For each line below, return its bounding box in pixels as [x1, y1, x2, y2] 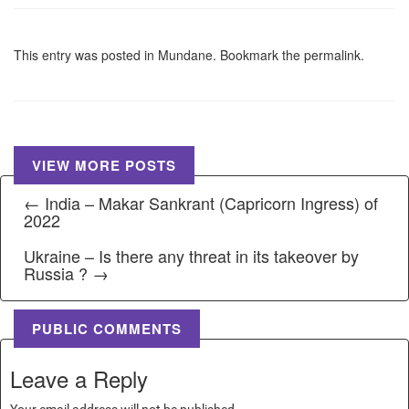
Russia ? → [24, 260, 109, 285]
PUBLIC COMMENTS [32, 318, 182, 339]
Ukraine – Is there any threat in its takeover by [24, 243, 359, 267]
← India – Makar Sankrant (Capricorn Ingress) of [24, 190, 378, 215]
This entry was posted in [14, 45, 158, 64]
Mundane [158, 45, 213, 64]
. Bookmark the [213, 45, 304, 64]
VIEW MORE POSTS [32, 154, 176, 175]
